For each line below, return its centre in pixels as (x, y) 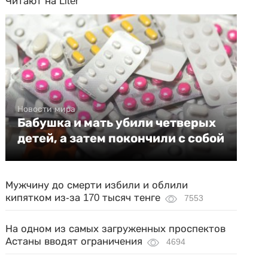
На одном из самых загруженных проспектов (116, 229)
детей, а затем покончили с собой (121, 138)
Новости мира (47, 109)
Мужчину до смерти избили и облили (97, 185)
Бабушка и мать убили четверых (117, 123)
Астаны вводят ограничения (74, 241)
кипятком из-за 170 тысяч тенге (83, 198)
